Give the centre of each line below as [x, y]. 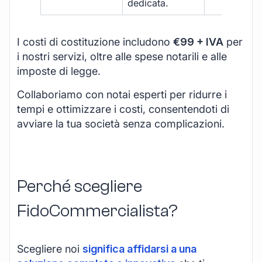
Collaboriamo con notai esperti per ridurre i [122, 94]
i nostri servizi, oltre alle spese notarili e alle [122, 57]
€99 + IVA [198, 42]
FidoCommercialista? [97, 211]
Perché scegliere [80, 186]
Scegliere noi [50, 249]
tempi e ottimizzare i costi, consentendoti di [123, 109]
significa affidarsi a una [139, 249]
